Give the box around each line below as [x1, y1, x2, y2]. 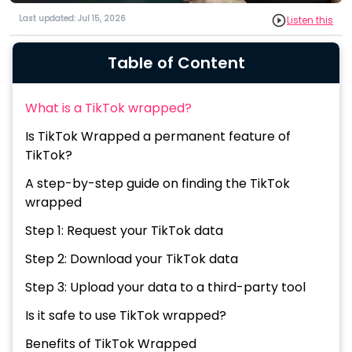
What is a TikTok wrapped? [25, 98, 192, 117]
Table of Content [107, 51, 245, 74]
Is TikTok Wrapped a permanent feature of [25, 126, 291, 145]
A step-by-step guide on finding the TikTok [25, 174, 290, 192]
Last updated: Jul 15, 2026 [19, 12, 126, 24]
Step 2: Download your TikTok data [25, 249, 238, 268]
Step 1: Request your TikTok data [25, 221, 223, 240]
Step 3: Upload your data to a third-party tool [25, 277, 306, 296]
